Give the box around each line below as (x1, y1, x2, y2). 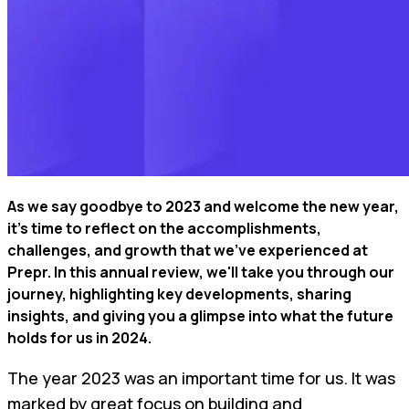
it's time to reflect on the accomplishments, (7, 217, 321, 238)
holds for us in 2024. (7, 327, 152, 348)
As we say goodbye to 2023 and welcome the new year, (7, 195, 399, 216)
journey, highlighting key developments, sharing (7, 283, 351, 304)
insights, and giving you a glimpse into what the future (7, 305, 393, 326)
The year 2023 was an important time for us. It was (7, 366, 395, 389)
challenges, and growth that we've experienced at (7, 239, 368, 260)
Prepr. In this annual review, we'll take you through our (7, 261, 394, 282)
